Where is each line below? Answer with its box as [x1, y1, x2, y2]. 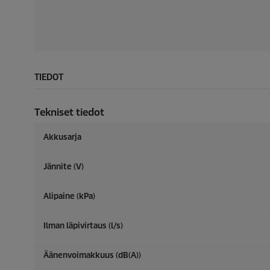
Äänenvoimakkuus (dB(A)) [43, 250, 141, 260]
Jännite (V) [43, 162, 84, 172]
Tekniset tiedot [34, 106, 104, 119]
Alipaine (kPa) [43, 191, 95, 201]
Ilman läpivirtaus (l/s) [43, 221, 123, 231]
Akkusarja [43, 132, 81, 142]
